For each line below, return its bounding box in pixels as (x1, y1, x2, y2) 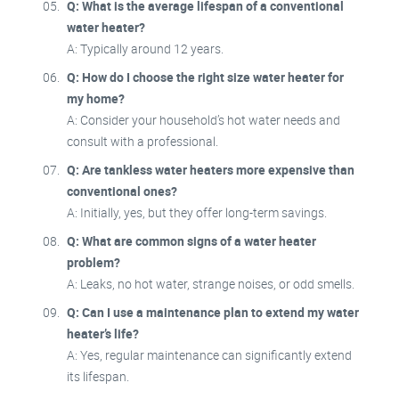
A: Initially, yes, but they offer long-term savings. (67, 204, 327, 222)
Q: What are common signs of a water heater (67, 232, 316, 250)
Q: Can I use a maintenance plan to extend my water (67, 304, 359, 322)
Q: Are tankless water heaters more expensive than (67, 161, 354, 179)
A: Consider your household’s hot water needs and (67, 111, 340, 129)
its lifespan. (67, 368, 129, 386)
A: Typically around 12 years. (67, 40, 224, 58)
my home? (67, 90, 125, 108)
